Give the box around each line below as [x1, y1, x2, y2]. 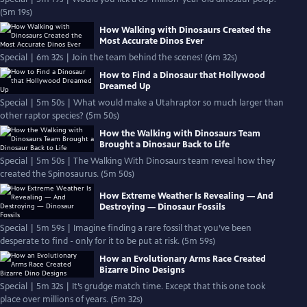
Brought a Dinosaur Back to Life [99, 138, 230, 150]
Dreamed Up [99, 80, 151, 92]
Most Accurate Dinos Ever [99, 35, 204, 47]
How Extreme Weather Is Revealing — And [99, 191, 273, 201]
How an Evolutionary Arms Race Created [99, 253, 266, 265]
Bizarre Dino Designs [99, 264, 185, 275]
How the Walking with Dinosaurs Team [99, 127, 260, 139]
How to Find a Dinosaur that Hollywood [99, 69, 265, 81]
